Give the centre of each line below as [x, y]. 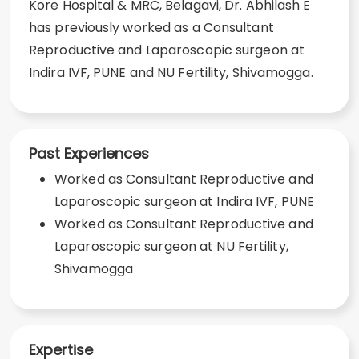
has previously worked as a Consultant [151, 28]
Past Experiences [89, 153]
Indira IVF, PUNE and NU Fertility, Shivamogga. [171, 73]
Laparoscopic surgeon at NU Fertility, [171, 246]
